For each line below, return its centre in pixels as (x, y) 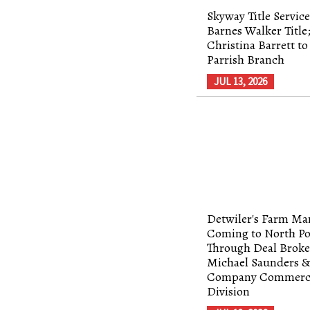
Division (229, 291)
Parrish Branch (246, 59)
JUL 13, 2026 (241, 81)
